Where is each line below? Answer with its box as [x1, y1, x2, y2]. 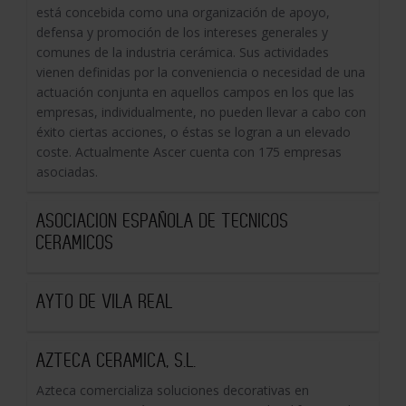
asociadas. [36, 163, 98, 180]
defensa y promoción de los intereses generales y [36, 24, 328, 41]
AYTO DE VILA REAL [36, 290, 173, 313]
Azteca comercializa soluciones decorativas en [36, 382, 309, 399]
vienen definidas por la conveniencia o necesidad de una [36, 63, 365, 81]
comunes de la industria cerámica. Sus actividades [36, 43, 329, 61]
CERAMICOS [36, 231, 114, 254]
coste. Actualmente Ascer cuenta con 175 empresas [36, 143, 342, 160]
